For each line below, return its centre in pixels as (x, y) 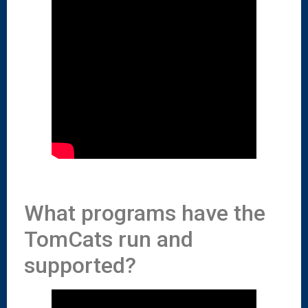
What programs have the (145, 213)
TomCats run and (109, 240)
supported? (80, 266)
